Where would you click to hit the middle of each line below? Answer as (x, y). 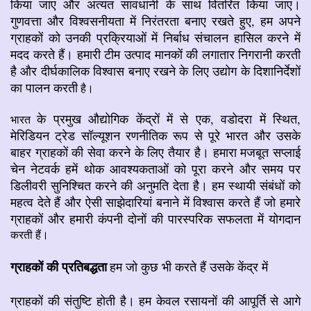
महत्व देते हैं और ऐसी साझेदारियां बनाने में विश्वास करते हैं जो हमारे (155, 202)
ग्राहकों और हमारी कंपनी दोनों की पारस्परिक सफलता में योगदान (155, 218)
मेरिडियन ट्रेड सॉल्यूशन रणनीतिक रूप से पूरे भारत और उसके (155, 135)
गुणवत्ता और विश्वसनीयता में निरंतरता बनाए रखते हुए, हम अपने (155, 20)
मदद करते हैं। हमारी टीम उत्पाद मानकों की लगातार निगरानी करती (155, 54)
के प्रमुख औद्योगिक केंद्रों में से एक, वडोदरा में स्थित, (169, 118)
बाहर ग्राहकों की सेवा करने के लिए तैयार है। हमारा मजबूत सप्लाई (155, 152)
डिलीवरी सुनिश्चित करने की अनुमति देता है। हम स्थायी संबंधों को (155, 185)
